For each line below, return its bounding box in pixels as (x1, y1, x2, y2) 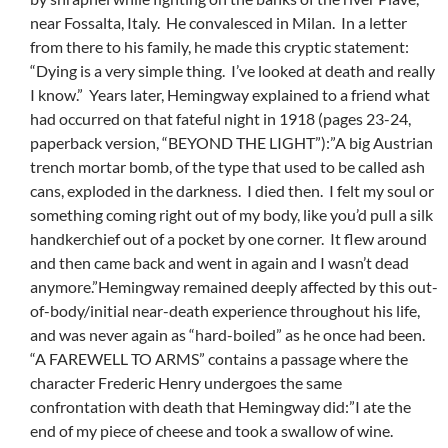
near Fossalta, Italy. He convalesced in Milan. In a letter (30, 13, 407, 33)
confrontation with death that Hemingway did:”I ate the (30, 397, 411, 417)
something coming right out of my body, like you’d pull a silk (30, 205, 433, 225)
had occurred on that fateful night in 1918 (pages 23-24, (30, 109, 411, 129)
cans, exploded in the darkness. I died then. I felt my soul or (30, 181, 434, 201)
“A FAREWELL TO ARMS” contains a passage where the (30, 349, 408, 369)
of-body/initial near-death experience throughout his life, (30, 301, 420, 321)
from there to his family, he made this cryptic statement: (30, 37, 409, 57)
